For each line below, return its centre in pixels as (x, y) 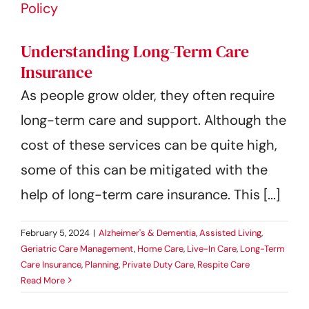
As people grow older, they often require (148, 95)
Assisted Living (230, 232)
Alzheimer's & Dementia (147, 232)
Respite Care (223, 264)
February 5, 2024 (55, 232)
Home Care (160, 248)
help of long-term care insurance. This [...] (150, 194)
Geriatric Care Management (77, 248)
